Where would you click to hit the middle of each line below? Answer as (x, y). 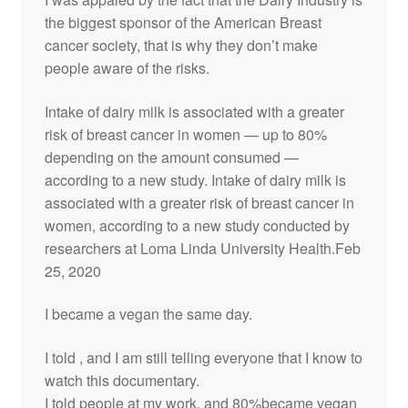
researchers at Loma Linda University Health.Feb (202, 248)
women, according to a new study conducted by (197, 225)
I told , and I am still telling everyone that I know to (203, 357)
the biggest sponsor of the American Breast (183, 22)
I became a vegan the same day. (148, 314)
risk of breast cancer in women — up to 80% (185, 134)
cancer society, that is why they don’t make (181, 45)
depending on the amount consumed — (171, 157)
